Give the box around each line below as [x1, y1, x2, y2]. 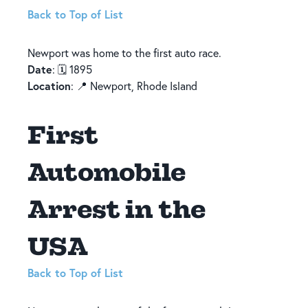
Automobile [27, 156, 186, 186]
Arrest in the [27, 193, 206, 223]
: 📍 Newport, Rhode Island [71, 78, 197, 93]
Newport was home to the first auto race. [27, 45, 221, 60]
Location [27, 78, 71, 93]
